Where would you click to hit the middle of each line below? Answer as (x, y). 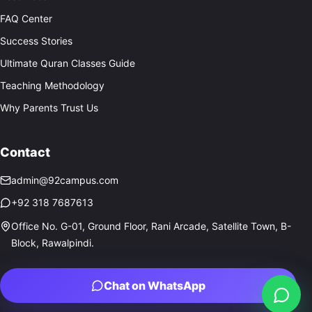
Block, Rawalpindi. (53, 242)
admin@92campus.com (65, 180)
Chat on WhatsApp (155, 285)
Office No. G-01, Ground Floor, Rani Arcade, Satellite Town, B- (151, 226)
